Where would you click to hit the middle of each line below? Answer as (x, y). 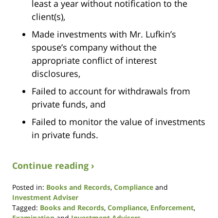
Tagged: (25, 207)
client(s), (48, 16)
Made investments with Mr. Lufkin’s (104, 34)
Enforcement (172, 207)
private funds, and (69, 104)
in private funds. (65, 135)
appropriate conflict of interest (94, 60)
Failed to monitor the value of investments (118, 121)
